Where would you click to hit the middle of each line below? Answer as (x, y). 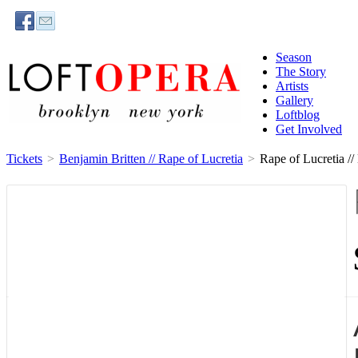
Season (294, 57)
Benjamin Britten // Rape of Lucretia (151, 159)
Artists (292, 86)
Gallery (294, 100)
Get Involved (309, 129)
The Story (301, 72)
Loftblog (298, 115)
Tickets (24, 159)
